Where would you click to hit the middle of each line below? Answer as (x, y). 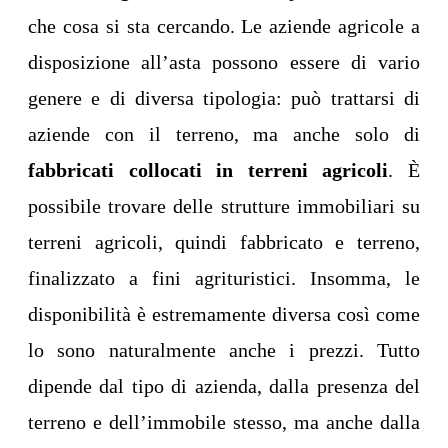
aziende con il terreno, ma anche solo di (224, 134)
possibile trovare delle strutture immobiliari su (224, 206)
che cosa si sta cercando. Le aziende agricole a (224, 26)
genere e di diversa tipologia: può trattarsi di (224, 98)
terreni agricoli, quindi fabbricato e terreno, (224, 242)
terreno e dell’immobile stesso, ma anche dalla (224, 422)
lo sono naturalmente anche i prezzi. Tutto (224, 350)
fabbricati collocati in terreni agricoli (208, 170)
